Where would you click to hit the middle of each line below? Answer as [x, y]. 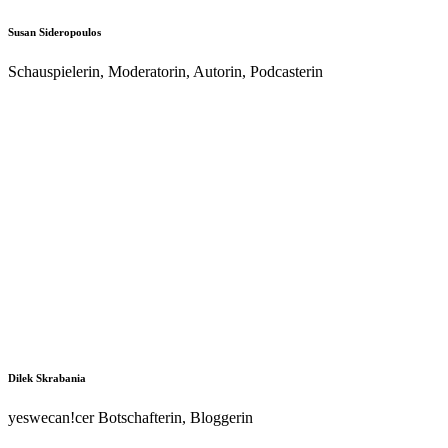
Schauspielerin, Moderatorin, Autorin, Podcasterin [165, 72]
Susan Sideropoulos [54, 32]
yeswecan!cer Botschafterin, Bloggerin [130, 418]
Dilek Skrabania [47, 378]
